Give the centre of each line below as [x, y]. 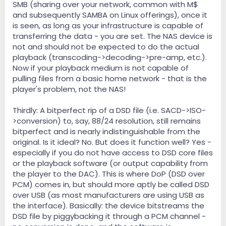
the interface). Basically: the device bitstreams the [108, 206]
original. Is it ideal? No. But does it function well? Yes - [112, 142]
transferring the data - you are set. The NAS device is [112, 36]
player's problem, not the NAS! [69, 89]
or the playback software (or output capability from [110, 163]
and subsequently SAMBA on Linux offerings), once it [110, 15]
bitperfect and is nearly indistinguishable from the [106, 132]
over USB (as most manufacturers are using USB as [108, 195]
